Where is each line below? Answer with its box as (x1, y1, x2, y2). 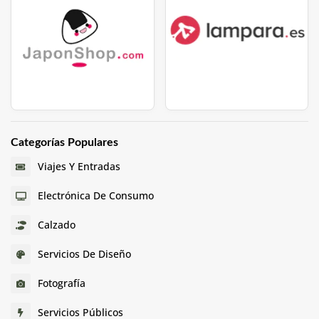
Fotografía (38, 276, 85, 290)
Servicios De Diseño (38, 247, 131, 261)
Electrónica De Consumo (38, 189, 154, 202)
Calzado (38, 218, 75, 231)
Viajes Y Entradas (38, 159, 120, 173)
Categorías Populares (11, 136, 118, 148)
